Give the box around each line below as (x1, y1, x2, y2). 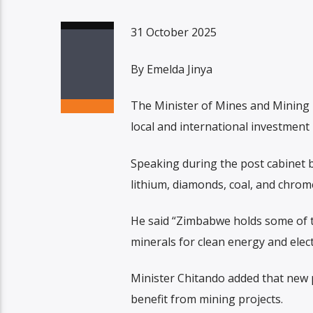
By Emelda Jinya (130, 61, 212, 77)
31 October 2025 (130, 24, 217, 41)
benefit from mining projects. (130, 291, 283, 307)
